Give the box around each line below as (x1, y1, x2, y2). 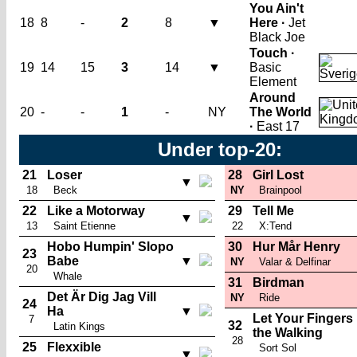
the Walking (253, 326, 323, 339)
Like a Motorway (47, 204, 145, 218)
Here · (249, 16, 288, 29)
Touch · (249, 46, 295, 60)
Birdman (253, 276, 304, 289)
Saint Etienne (53, 220, 116, 232)
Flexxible (47, 340, 101, 354)
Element (249, 75, 296, 88)
